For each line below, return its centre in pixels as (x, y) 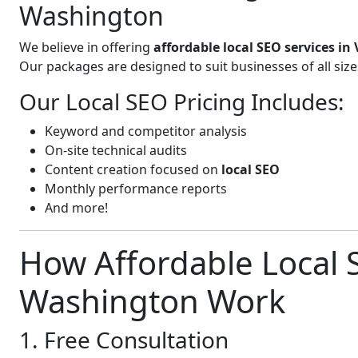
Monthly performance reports (136, 189)
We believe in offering (86, 47)
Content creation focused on (133, 169)
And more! (76, 208)
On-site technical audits (116, 150)
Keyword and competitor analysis (146, 131)
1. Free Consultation (124, 340)
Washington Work (152, 301)
